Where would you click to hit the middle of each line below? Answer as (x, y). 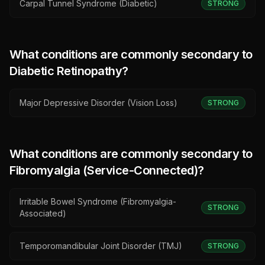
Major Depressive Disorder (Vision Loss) (98, 103)
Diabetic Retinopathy (66, 71)
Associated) (43, 213)
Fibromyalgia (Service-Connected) (104, 170)
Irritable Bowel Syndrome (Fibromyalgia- (98, 201)
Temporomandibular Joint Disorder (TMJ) (101, 246)
